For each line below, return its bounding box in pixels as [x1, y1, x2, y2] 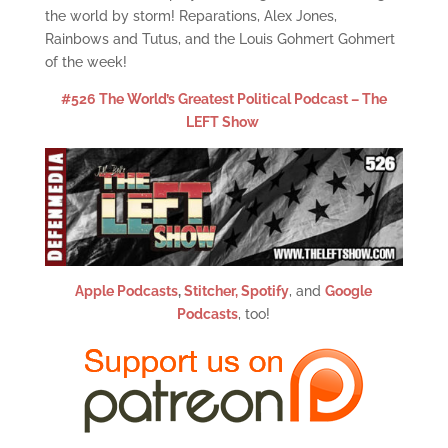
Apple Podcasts [75, 282, 179, 299]
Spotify [241, 282, 290, 299]
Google [325, 282, 373, 299]
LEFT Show [185, 114, 259, 130]
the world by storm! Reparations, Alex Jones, [44, 8, 337, 24]
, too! [238, 305, 271, 322]
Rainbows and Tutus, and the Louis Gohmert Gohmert [44, 31, 395, 47]
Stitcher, [181, 282, 239, 299]
